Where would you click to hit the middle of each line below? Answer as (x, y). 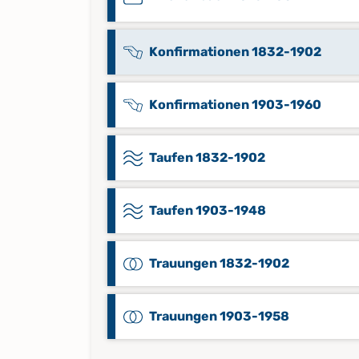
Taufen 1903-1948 (208, 210)
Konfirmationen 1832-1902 (235, 52)
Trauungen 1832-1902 (219, 263)
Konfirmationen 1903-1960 (235, 105)
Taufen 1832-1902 (207, 157)
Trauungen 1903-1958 (219, 316)
